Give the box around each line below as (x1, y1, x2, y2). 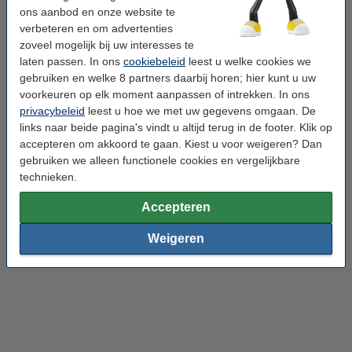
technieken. (20, 170, 77, 183)
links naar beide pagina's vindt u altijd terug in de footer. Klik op (20, 120, 332, 134)
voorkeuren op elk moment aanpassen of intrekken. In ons (20, 87, 310, 101)
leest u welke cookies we (185, 54, 311, 68)
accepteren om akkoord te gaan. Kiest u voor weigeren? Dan (20, 137, 322, 150)
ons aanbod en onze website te (20, 5, 175, 18)
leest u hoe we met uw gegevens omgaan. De (85, 104, 316, 117)
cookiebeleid (123, 54, 185, 68)
